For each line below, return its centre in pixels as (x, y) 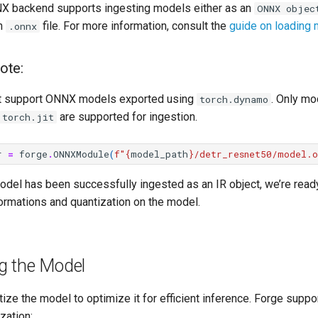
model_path (159, 154)
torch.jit (28, 117)
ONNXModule (81, 154)
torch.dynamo (234, 99)
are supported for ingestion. (127, 117)
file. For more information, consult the (135, 26)
